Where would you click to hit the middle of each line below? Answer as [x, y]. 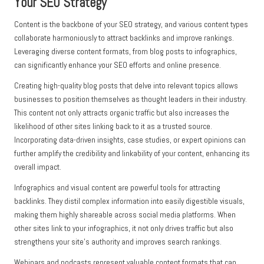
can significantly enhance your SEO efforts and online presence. [118, 65]
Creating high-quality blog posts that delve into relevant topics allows [126, 86]
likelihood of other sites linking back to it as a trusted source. [113, 127]
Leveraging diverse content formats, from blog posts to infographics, [126, 52]
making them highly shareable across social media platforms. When [125, 215]
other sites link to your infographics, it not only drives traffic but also [124, 229]
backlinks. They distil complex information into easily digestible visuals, [129, 202]
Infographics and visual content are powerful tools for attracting [117, 188]
